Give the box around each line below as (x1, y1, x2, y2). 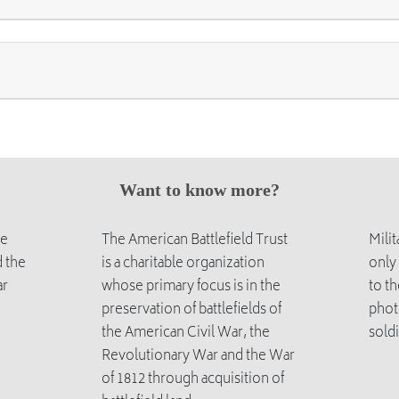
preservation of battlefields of (101, 298, 281, 322)
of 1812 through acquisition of (101, 368, 284, 392)
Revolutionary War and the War (101, 345, 295, 369)
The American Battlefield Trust (101, 229, 288, 253)
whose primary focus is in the (101, 275, 281, 299)
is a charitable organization (101, 252, 265, 276)
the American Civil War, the (101, 322, 270, 346)
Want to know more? (119, 180, 280, 200)
